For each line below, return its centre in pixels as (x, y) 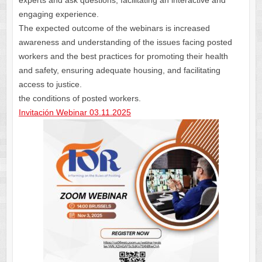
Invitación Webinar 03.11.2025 (75, 113)
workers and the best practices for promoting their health (123, 56)
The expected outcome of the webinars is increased (114, 28)
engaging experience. (58, 14)
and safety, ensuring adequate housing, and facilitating (119, 70)
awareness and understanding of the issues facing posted (125, 42)
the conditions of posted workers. (80, 99)
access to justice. (50, 85)
